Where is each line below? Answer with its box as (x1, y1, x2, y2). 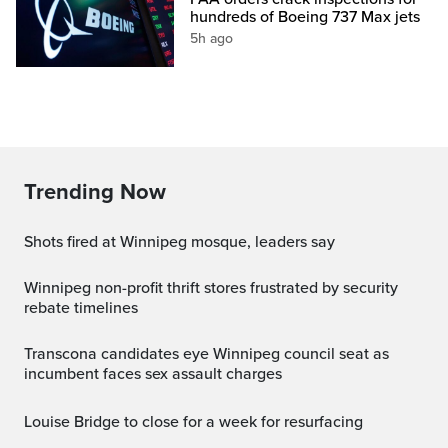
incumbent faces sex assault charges (24, 363, 282, 384)
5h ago (190, 29, 234, 47)
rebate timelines (24, 297, 138, 318)
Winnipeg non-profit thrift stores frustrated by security (24, 277, 38, 298)
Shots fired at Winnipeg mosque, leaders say (33, 231, 335, 252)
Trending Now (24, 178, 166, 205)
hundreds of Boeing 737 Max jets (190, 6, 421, 27)
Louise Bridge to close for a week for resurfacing (32, 411, 363, 432)
